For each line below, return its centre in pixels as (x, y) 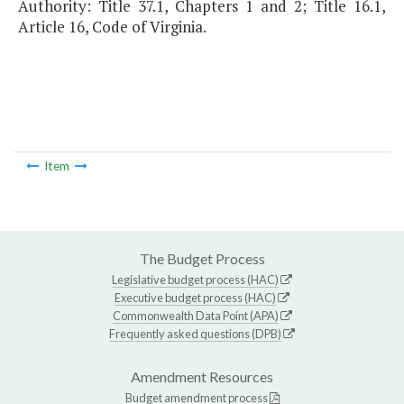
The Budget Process (202, 258)
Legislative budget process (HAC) (195, 279)
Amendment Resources (202, 376)
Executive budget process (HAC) (195, 297)
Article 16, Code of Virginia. (112, 27)
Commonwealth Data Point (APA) (195, 315)
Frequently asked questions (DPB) (195, 333)
